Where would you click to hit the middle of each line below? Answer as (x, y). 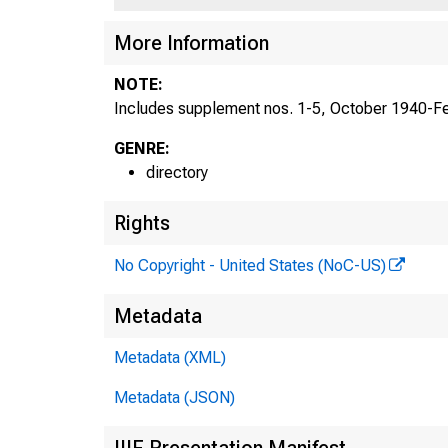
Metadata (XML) (170, 357)
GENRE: (142, 148)
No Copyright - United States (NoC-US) (250, 265)
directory (177, 172)
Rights (142, 222)
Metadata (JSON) (174, 397)
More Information (191, 42)
